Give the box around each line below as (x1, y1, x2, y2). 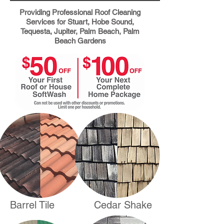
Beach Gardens (54, 36, 106, 45)
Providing (19, 8, 50, 16)
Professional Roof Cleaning (50, 8, 140, 16)
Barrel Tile (10, 199, 54, 211)
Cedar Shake (94, 199, 152, 211)
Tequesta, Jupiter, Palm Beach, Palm (20, 27, 139, 35)
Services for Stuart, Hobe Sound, (26, 17, 134, 26)
